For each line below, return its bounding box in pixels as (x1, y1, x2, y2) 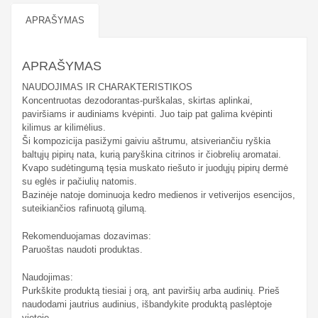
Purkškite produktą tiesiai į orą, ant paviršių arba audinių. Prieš (22, 285, 280, 296)
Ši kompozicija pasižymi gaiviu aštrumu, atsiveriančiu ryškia (22, 135, 270, 146)
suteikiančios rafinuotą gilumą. (22, 202, 147, 214)
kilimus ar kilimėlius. (22, 121, 106, 133)
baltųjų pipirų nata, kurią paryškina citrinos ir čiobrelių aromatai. (22, 148, 281, 160)
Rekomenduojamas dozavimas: (22, 230, 151, 241)
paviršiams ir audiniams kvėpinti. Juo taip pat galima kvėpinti (22, 108, 273, 119)
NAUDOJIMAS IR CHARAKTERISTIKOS (22, 81, 192, 92)
